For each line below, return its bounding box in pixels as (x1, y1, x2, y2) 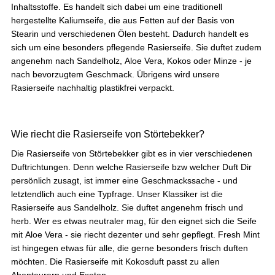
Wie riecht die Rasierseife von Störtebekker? (11, 128, 204, 139)
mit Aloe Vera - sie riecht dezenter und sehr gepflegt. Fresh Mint (11, 229, 260, 239)
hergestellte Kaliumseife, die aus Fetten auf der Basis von (11, 15, 234, 25)
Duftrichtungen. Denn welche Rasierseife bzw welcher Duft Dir (11, 161, 252, 172)
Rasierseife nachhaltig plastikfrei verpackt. (11, 82, 174, 93)
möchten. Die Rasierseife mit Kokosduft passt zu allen (11, 256, 220, 266)
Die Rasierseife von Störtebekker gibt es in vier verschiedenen (11, 148, 252, 158)
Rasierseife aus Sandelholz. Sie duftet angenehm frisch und (11, 202, 243, 212)
